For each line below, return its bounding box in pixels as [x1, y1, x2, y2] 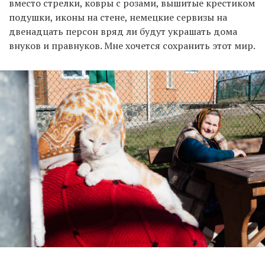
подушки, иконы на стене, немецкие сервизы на [9, 11, 227, 24]
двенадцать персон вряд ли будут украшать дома [9, 25, 237, 38]
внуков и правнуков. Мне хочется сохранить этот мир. [9, 39, 256, 53]
